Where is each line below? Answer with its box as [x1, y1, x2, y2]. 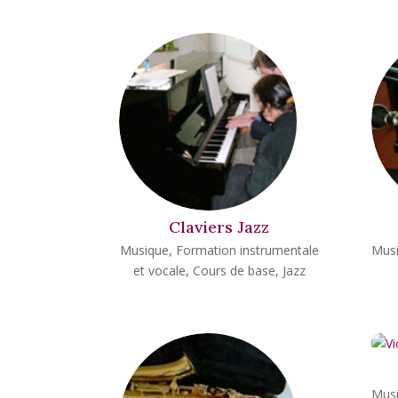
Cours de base [192, 262, 275, 280]
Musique [119, 242, 169, 259]
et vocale [132, 262, 186, 280]
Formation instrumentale [175, 242, 319, 259]
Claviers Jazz [169, 216, 270, 237]
